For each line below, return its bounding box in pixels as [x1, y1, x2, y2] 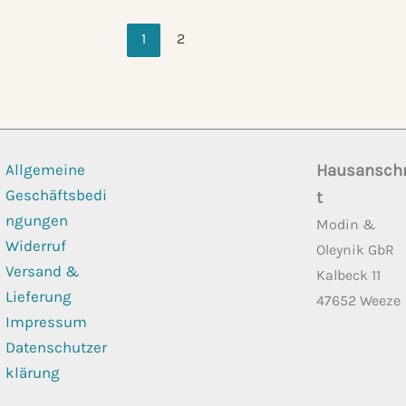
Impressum [5, 313, 87, 331]
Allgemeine [5, 160, 85, 179]
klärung [5, 363, 60, 382]
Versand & [5, 262, 80, 280]
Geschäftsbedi [5, 186, 107, 204]
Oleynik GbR [316, 241, 394, 258]
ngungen [5, 211, 68, 229]
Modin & [316, 216, 376, 233]
